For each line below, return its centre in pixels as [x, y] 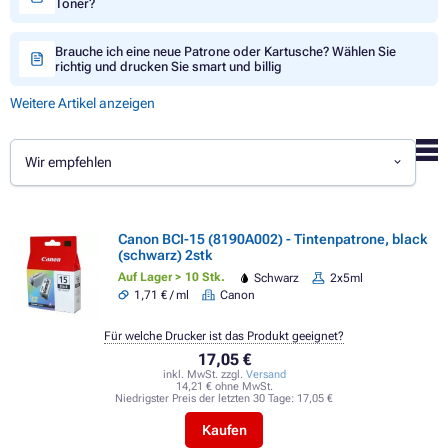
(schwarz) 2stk [165, 254]
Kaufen [224, 430]
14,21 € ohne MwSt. [224, 387]
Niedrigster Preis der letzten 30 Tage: [206, 399]
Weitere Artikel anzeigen [82, 103]
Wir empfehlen [69, 162]
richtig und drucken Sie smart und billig [168, 66]
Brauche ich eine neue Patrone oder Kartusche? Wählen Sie [225, 51]
